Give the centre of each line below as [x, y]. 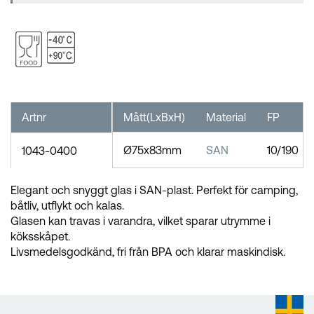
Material [226, 117]
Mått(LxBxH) [154, 117]
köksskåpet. [40, 236]
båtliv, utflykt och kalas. [67, 205]
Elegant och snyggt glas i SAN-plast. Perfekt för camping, [154, 190]
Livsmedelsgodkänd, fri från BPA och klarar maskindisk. [148, 251]
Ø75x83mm [152, 150]
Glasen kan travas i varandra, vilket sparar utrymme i [141, 220]
